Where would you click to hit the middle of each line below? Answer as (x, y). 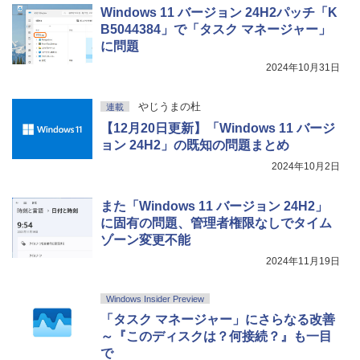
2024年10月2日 (306, 166)
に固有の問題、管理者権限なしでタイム (216, 223)
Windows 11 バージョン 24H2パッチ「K (219, 12)
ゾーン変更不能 (145, 239)
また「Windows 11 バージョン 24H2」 (214, 206)
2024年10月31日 (303, 67)
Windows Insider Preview (155, 299)
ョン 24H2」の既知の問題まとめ (195, 145)
